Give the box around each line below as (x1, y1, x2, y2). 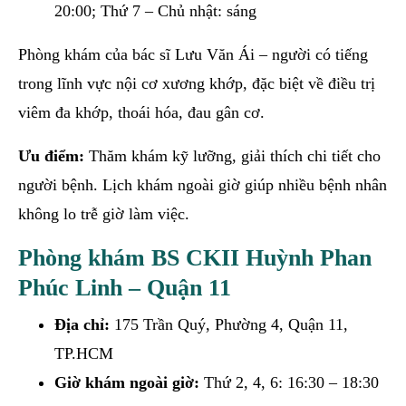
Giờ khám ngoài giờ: (54, 372, 199, 391)
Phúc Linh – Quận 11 (18, 274, 231, 301)
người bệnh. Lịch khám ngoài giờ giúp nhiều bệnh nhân (18, 175, 387, 194)
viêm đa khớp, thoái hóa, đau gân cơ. (18, 102, 265, 121)
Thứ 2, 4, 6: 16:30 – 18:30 (199, 372, 379, 391)
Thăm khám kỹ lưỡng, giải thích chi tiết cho (84, 146, 381, 165)
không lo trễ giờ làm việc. (18, 204, 189, 223)
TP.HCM (54, 343, 113, 362)
